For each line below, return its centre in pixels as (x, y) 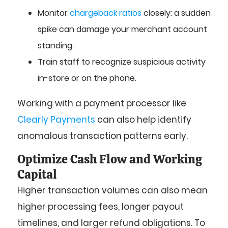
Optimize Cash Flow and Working (110, 159)
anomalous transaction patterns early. (103, 136)
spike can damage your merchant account (122, 30)
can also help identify (143, 120)
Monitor (54, 13)
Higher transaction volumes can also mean (112, 190)
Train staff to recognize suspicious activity (122, 62)
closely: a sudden (176, 13)
